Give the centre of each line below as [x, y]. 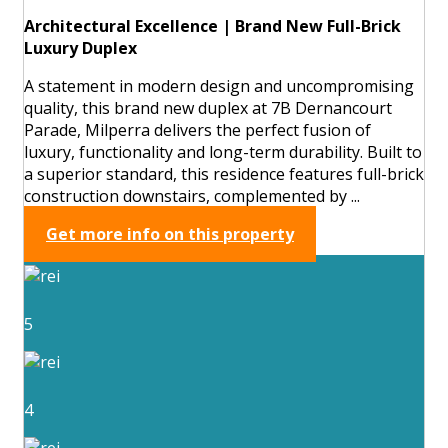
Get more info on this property [170, 233]
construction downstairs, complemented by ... [192, 195]
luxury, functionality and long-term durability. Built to [223, 151]
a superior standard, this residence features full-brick [224, 173]
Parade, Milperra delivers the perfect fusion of [197, 129]
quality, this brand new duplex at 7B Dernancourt [208, 107]
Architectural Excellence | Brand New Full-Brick [212, 25]
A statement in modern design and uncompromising [219, 85]
